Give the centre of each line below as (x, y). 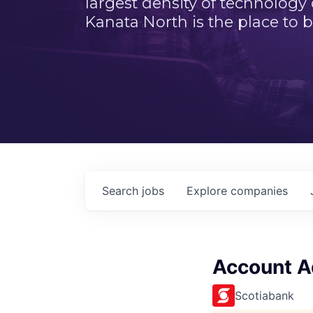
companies (259, 191)
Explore (209, 191)
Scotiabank (264, 296)
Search (122, 191)
